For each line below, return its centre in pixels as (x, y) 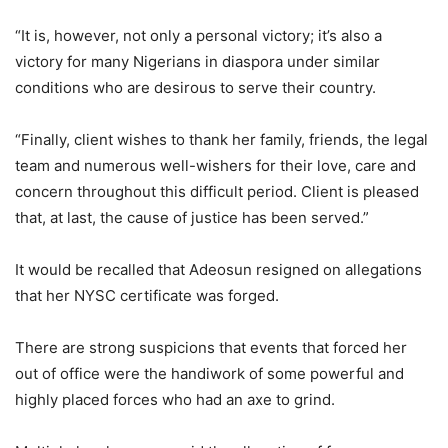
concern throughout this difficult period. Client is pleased (217, 192)
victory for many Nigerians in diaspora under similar (197, 62)
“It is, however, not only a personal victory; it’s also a (198, 36)
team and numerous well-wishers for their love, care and (215, 166)
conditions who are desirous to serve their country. (195, 88)
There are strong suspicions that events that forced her (211, 348)
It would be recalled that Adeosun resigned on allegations (218, 270)
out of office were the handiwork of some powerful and (209, 374)
